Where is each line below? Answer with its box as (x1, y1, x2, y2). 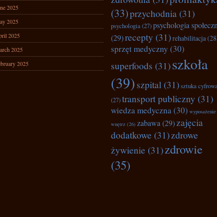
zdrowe (171, 128, 198, 141)
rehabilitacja (172, 33, 206, 43)
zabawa (137, 118, 160, 128)
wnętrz (111, 121, 125, 127)
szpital (137, 78, 161, 91)
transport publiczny (122, 92, 195, 105)
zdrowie (165, 141, 202, 157)
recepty (125, 31, 153, 43)
